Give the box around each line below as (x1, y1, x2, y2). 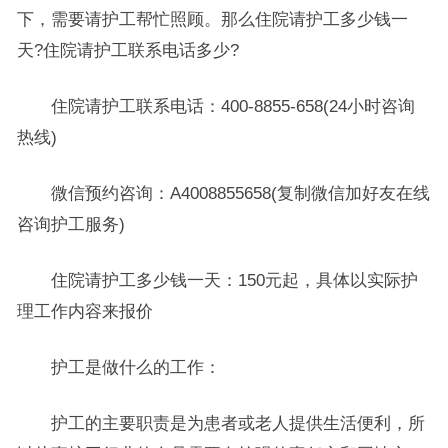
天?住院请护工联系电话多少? (16, 41, 239, 59)
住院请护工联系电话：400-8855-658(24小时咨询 (16, 97, 415, 115)
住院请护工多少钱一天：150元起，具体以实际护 (16, 271, 418, 289)
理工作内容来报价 (16, 302, 153, 320)
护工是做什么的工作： (16, 358, 221, 376)
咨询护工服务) (16, 215, 125, 233)
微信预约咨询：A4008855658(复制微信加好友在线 (16, 184, 430, 202)
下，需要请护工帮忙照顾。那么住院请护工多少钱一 (16, 10, 408, 28)
